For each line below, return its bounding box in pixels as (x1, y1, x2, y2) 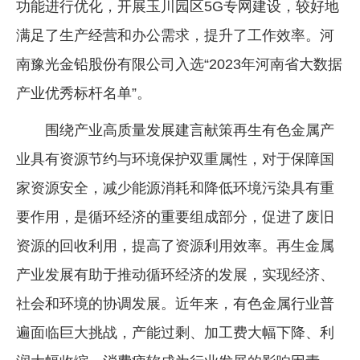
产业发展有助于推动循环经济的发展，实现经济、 (16, 266, 334, 283)
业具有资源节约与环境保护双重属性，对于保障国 (16, 150, 334, 167)
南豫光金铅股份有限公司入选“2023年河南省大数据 (16, 55, 342, 72)
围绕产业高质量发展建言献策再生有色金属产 (45, 121, 334, 138)
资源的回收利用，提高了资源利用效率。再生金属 (16, 237, 334, 254)
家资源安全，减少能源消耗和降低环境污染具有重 (16, 179, 334, 196)
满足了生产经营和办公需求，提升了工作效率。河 (16, 27, 334, 43)
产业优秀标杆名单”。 (16, 84, 151, 101)
